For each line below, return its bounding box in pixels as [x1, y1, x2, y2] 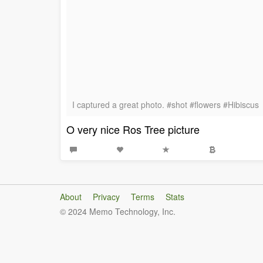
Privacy [93, 191, 120, 203]
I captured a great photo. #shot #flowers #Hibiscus [72, 99, 259, 110]
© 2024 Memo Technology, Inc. [60, 205, 176, 217]
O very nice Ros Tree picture [66, 122, 200, 137]
